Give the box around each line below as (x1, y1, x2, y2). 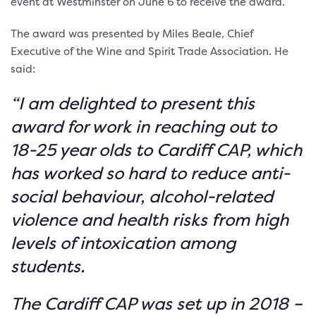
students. (11, 254, 85, 278)
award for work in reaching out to (11, 114, 276, 138)
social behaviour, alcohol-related (11, 184, 273, 208)
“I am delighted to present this (11, 91, 255, 115)
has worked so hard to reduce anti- (11, 161, 290, 185)
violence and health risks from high (11, 207, 288, 231)
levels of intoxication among (11, 231, 236, 255)
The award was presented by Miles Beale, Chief (11, 25, 253, 41)
